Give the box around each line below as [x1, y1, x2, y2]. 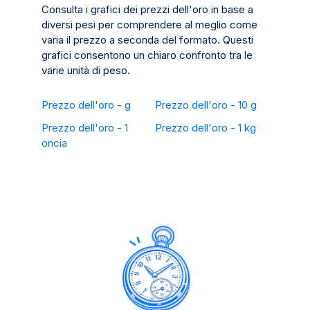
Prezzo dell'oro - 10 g [155, 98, 257, 112]
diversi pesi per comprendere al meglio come [42, 18, 257, 32]
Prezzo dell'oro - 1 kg [155, 121, 256, 135]
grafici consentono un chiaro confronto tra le [42, 48, 253, 62]
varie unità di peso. [42, 64, 130, 77]
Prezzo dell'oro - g [42, 98, 131, 112]
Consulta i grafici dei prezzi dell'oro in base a [42, 3, 253, 17]
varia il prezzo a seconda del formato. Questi [42, 33, 253, 47]
